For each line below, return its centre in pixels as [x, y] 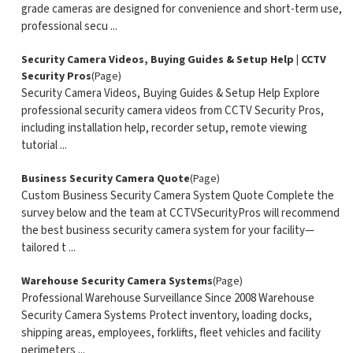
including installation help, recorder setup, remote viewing [164, 128]
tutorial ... [44, 145]
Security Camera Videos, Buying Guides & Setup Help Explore [170, 93]
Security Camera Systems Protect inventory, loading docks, [166, 316]
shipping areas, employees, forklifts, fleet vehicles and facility [171, 333]
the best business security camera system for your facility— [167, 230]
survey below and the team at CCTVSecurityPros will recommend [180, 213]
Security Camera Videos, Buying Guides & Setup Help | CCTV [173, 60]
